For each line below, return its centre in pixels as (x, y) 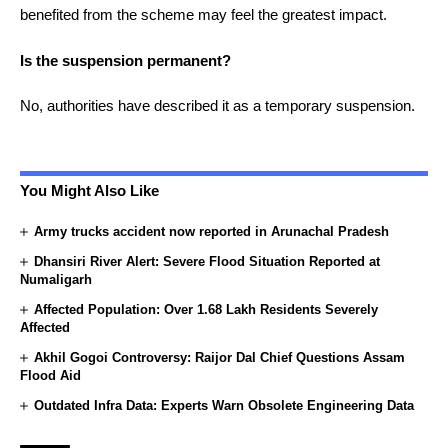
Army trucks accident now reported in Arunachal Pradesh (212, 231)
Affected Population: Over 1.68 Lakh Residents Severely (206, 309)
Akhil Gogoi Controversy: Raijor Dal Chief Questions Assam (220, 357)
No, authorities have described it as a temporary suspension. (217, 106)
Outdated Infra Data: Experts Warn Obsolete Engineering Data (224, 405)
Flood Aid (50, 375)
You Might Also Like (89, 190)
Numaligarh (56, 279)
